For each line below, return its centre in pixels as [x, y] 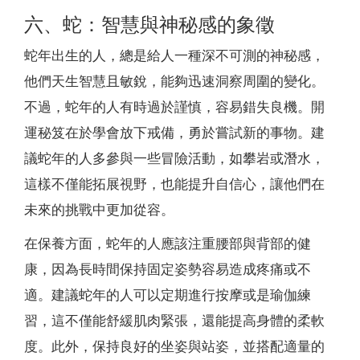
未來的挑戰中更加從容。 [99, 211]
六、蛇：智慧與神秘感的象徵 [149, 25]
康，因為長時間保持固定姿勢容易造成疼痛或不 [168, 270]
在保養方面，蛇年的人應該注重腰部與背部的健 [168, 244]
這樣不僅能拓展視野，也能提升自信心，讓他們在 [174, 185]
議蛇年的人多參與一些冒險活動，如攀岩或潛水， [174, 159]
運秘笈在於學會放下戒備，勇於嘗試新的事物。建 [174, 133]
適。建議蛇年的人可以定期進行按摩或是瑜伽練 [168, 296]
